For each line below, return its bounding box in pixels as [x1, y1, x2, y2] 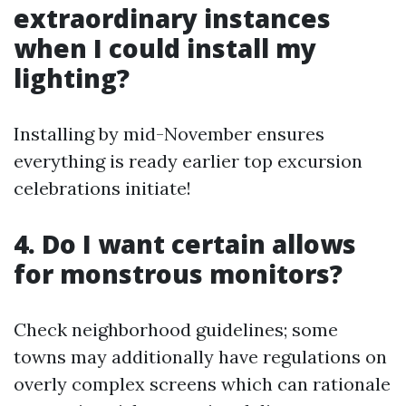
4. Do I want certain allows [14, 226, 356, 261]
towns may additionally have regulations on [14, 344, 387, 368]
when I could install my [14, 30, 316, 65]
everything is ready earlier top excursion [14, 149, 362, 172]
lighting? [14, 60, 130, 95]
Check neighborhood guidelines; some [14, 317, 338, 341]
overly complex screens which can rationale [14, 372, 391, 395]
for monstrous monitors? [14, 256, 343, 291]
